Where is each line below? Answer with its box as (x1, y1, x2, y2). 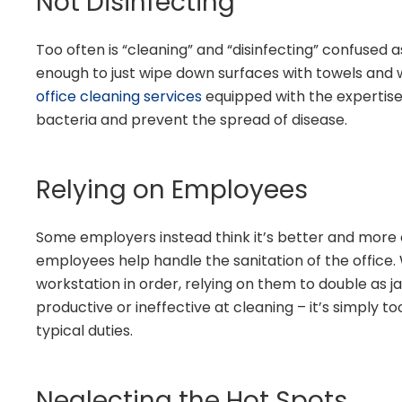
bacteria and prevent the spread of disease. (36, 109, 347, 130)
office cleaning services (36, 85, 202, 107)
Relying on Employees (36, 171, 308, 207)
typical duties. (36, 319, 133, 341)
